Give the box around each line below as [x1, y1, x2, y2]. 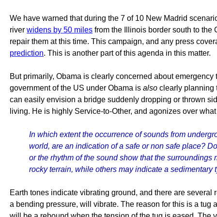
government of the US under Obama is [10, 84, 143, 92]
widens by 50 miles [27, 26, 93, 34]
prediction [10, 49, 44, 57]
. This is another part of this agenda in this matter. [44, 49, 211, 57]
